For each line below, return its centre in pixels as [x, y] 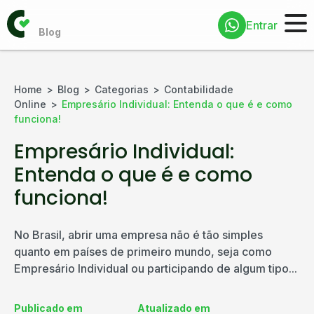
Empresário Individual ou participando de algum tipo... [156, 268]
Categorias [122, 89]
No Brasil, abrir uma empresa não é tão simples [138, 235]
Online [30, 104]
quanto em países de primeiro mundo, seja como [143, 252]
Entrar [262, 25]
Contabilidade [199, 89]
